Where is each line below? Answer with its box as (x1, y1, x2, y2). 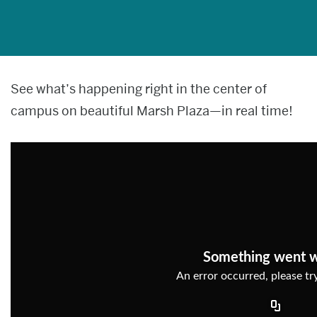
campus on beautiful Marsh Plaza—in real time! (11, 103, 293, 119)
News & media (11, 10, 84, 25)
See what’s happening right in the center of (11, 81, 267, 97)
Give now (134, 83, 183, 98)
